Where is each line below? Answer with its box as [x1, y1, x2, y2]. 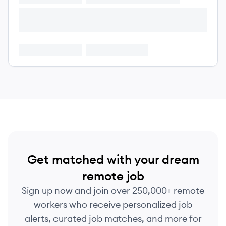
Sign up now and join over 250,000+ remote [22, 185, 204, 196]
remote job [82, 168, 144, 183]
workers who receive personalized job [34, 199, 192, 210]
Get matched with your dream [27, 152, 199, 167]
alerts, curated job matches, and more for [24, 213, 202, 224]
